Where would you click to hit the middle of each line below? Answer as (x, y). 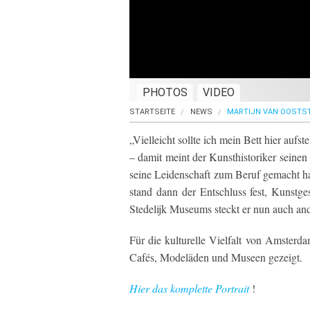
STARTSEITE (152, 112)
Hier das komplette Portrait (191, 288)
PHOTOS (165, 92)
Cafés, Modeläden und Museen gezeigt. (216, 257)
